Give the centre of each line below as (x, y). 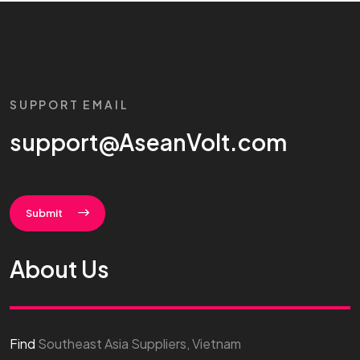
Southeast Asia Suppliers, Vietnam (138, 343)
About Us (59, 268)
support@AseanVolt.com (148, 141)
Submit (45, 213)
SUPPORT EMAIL (70, 104)
